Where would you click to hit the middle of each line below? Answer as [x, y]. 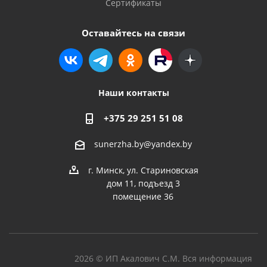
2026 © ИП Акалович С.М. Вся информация [163, 258]
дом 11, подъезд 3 [143, 183]
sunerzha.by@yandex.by [143, 144]
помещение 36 [143, 196]
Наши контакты [133, 92]
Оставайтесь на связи [133, 32]
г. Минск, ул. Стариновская [143, 170]
